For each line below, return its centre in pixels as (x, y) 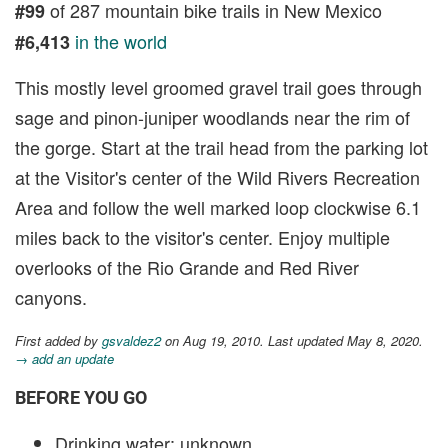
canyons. (51, 296)
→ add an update (64, 358)
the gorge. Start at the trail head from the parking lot (221, 146)
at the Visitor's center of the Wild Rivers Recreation (217, 176)
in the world (121, 40)
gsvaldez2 (131, 340)
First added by (58, 340)
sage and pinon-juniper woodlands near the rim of (212, 116)
